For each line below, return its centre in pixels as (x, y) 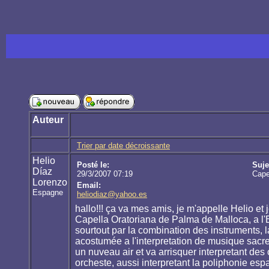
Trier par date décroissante (123, 146)
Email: (89, 186)
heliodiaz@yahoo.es (112, 195)
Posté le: (93, 165)
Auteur (48, 120)
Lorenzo (50, 183)
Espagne (48, 193)
